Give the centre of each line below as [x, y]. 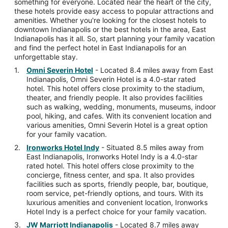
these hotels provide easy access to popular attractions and [114, 11]
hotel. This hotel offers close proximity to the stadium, [116, 89]
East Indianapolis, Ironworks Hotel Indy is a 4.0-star [112, 157]
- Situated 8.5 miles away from [151, 148]
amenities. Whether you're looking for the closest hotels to [110, 20]
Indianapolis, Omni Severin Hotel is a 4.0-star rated [111, 79]
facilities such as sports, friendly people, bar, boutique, [117, 184]
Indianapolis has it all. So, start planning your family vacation [115, 39]
